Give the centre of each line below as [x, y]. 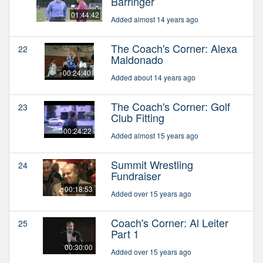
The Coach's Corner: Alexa [174, 48]
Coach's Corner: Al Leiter [170, 222]
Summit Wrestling [152, 164]
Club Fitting [138, 117]
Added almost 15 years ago [155, 135]
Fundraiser [136, 175]
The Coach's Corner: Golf [171, 106]
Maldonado [137, 59]
